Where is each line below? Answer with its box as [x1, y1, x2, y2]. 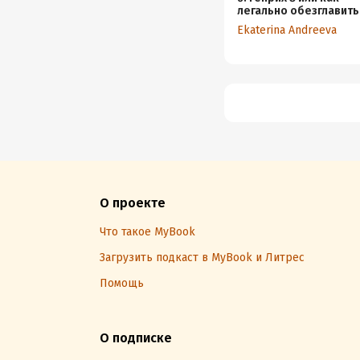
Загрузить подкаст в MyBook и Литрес [100, 251, 305, 264]
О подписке [100, 330, 172, 346]
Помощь [100, 276, 144, 290]
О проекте [100, 195, 166, 211]
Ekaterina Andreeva [236, 23, 337, 37]
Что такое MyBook [100, 225, 195, 239]
